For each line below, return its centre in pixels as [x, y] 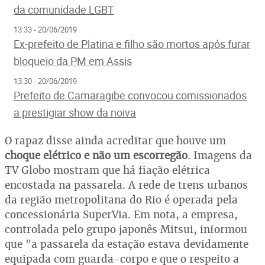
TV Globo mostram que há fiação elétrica [107, 170]
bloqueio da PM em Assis [73, 61]
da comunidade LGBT [64, 9]
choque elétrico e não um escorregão [96, 155]
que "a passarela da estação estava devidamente [127, 244]
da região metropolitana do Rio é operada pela [121, 199]
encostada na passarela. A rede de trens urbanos [126, 185]
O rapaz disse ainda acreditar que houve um [115, 140]
